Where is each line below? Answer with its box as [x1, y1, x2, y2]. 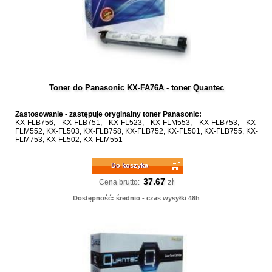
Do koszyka [111, 161, 149, 169]
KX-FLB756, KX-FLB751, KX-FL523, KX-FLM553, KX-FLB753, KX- [15, 118, 258, 127]
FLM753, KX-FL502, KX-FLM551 [15, 135, 123, 144]
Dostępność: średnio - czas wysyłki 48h [73, 194, 200, 202]
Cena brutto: [99, 178, 140, 186]
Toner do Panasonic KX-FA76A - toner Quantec [49, 83, 224, 92]
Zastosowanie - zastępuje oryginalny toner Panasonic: [15, 110, 202, 118]
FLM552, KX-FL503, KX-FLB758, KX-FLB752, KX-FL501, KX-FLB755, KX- [15, 127, 258, 135]
